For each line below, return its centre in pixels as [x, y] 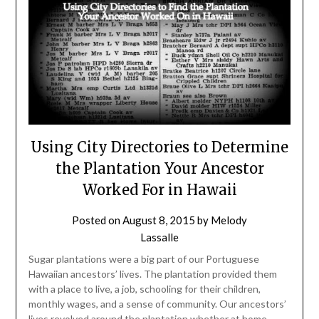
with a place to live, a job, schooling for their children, [144, 289]
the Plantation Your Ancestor [159, 169]
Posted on [97, 220]
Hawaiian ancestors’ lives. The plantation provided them [152, 274]
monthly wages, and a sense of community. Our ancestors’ [157, 304]
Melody [229, 220]
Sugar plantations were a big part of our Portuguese [143, 259]
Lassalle [159, 237]
